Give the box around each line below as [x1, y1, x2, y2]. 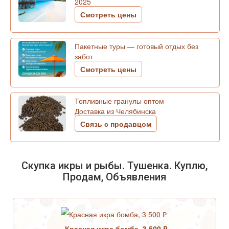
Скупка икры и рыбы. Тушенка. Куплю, [21, 159, 208, 172]
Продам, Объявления [63, 171, 166, 183]
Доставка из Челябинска [75, 106, 156, 116]
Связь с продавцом [80, 119, 151, 129]
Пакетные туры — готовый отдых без [75, 41, 198, 51]
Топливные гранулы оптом [75, 96, 164, 106]
